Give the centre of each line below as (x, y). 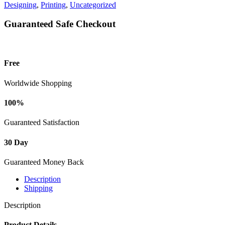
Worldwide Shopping (38, 83)
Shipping (38, 188)
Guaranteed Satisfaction (42, 123)
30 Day (16, 142)
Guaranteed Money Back (44, 162)
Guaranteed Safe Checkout (60, 24)
